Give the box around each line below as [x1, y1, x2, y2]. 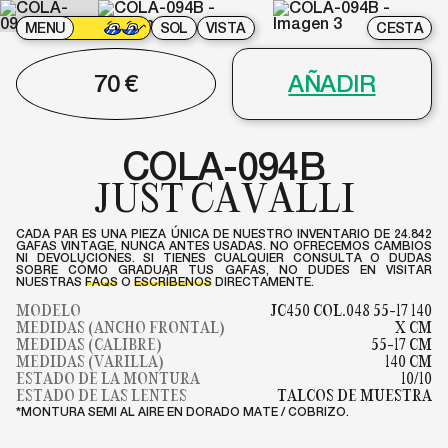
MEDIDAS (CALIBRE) [16, 338, 162, 350]
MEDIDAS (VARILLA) [16, 355, 164, 367]
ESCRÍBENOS [134, 276, 212, 286]
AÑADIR [288, 75, 376, 93]
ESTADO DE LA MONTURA [16, 372, 200, 384]
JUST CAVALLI [93, 181, 355, 212]
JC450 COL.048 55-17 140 [270, 304, 432, 316]
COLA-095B [149, 412, 234, 424]
